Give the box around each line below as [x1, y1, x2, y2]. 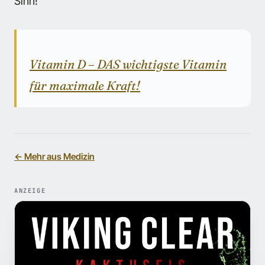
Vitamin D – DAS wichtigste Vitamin [30, 57, 227, 72]
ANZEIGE [14, 186, 46, 195]
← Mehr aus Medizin [14, 151, 95, 163]
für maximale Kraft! [30, 78, 140, 93]
